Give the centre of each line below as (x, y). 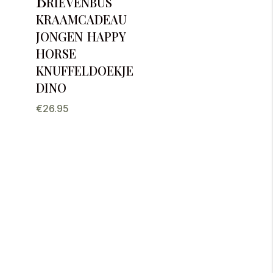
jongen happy (81, 35)
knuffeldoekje (84, 69)
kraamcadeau (81, 18)
